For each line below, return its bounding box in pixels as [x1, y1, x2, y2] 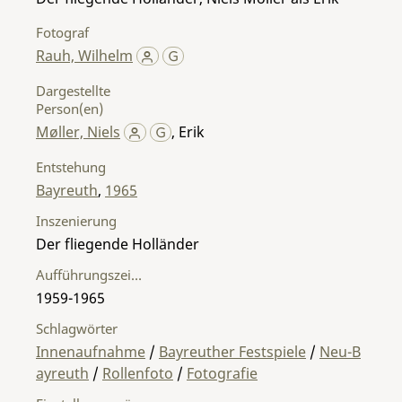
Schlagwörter [36, 319, 118, 337]
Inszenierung [36, 211, 117, 230]
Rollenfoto [102, 363, 173, 383]
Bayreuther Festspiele [159, 341, 306, 362]
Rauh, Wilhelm [36, 45, 133, 66]
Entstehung [36, 157, 106, 176]
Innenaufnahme [36, 341, 145, 362]
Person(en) [36, 99, 103, 118]
